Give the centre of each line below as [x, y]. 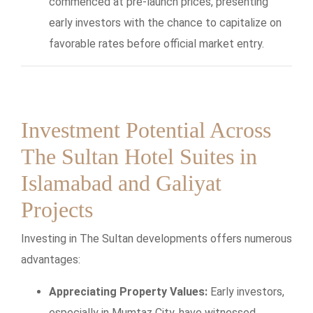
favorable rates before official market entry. [156, 44]
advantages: [51, 260]
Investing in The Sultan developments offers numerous [156, 239]
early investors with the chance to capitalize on [165, 23]
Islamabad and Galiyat [121, 183]
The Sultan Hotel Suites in [139, 157]
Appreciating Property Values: [128, 292]
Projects [57, 210]
